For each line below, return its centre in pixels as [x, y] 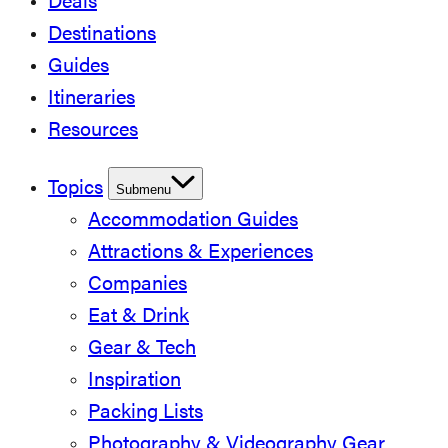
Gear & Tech [142, 349]
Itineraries [91, 99]
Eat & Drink [138, 317]
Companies [137, 285]
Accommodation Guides [193, 221]
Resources [93, 131]
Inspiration [134, 381]
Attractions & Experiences [200, 253]
